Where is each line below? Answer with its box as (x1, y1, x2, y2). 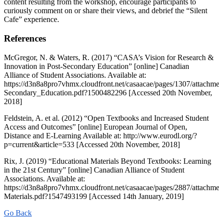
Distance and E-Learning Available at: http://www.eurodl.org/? (4, 131, 197, 140)
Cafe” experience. (4, 15, 59, 24)
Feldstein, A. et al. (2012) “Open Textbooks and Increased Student (4, 113, 209, 122)
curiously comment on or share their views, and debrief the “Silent (4, 6, 207, 15)
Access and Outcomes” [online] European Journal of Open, (4, 122, 187, 131)
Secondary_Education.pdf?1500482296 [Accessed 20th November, (4, 88, 212, 97)
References (4, 33, 46, 44)
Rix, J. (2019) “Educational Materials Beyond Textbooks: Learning (4, 156, 211, 165)
